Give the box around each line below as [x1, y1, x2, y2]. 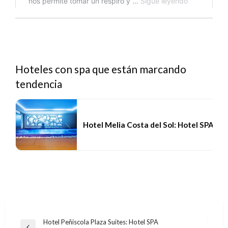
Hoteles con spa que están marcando [15, 63, 186, 76]
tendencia [15, 77, 62, 91]
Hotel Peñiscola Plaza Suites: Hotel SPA [43, 218, 158, 226]
